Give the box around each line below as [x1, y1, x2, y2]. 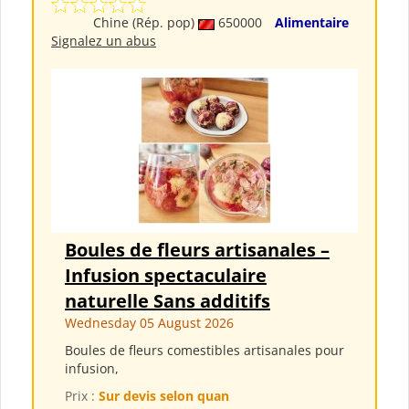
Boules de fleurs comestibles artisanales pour [65, 341, 344, 360]
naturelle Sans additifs [65, 288, 270, 314]
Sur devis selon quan [99, 387, 229, 405]
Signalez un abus [51, 32, 156, 50]
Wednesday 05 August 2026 [65, 314, 234, 332]
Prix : [65, 387, 99, 405]
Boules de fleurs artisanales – [65, 237, 330, 263]
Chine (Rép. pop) [93, 14, 198, 32]
